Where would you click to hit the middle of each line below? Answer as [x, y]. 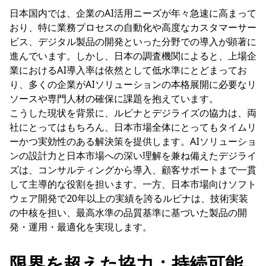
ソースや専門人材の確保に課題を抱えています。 [114, 98]
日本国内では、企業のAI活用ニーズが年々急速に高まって [133, 13]
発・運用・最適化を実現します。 [81, 227]
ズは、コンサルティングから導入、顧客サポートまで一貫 [133, 170]
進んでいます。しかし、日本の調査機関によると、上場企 [133, 56]
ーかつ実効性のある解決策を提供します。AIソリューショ [133, 141]
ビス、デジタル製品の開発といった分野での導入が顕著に [133, 41]
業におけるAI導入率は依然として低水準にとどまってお [128, 70]
